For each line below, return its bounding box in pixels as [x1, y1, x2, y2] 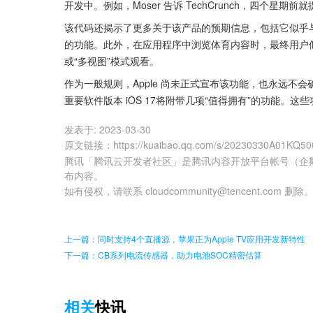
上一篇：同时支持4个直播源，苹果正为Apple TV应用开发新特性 [64, 233, 305, 245]
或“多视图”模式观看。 [64, 54, 159, 68]
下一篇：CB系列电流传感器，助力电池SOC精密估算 [64, 249, 262, 261]
